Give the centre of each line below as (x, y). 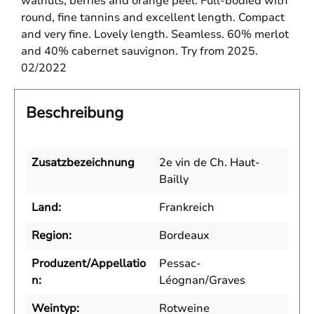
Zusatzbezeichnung (83, 163)
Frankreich (187, 208)
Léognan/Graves (202, 281)
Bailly (174, 180)
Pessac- (180, 264)
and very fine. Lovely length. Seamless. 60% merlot (155, 35)
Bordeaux (184, 236)
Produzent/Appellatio (89, 264)
